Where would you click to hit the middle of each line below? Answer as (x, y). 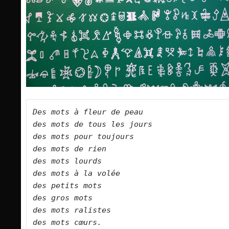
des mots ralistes (79, 210)
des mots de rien (76, 149)
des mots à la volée (83, 174)
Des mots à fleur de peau (95, 112)
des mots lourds (74, 161)
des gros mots (70, 198)
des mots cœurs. (81, 223)
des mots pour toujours (90, 137)
